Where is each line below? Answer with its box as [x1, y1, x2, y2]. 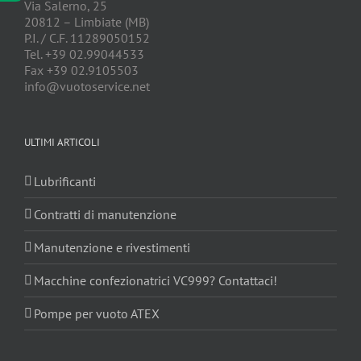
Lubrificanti [34, 173, 96, 190]
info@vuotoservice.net [24, 78, 150, 95]
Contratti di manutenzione [34, 206, 176, 223]
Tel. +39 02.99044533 [24, 46, 144, 63]
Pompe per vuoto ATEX [34, 305, 160, 322]
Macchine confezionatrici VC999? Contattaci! [34, 272, 277, 289]
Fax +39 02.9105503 [24, 62, 139, 79]
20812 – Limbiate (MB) [24, 14, 149, 31]
